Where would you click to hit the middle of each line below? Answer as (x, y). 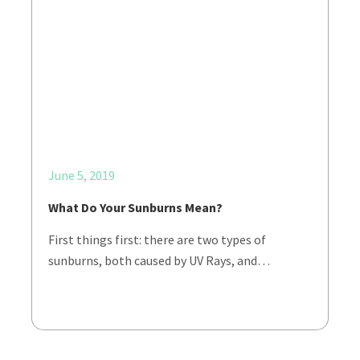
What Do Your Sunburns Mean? (135, 207)
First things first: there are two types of (157, 239)
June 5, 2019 (82, 175)
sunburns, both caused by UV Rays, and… (159, 260)
